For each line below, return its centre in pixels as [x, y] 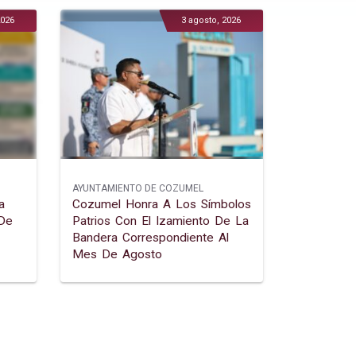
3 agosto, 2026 [211, 21]
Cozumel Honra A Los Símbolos [162, 205]
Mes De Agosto [117, 255]
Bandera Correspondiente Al [151, 238]
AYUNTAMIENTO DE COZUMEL [138, 189]
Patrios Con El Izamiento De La [161, 221]
